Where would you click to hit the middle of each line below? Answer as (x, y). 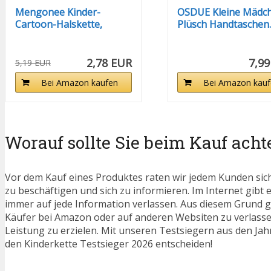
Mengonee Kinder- (57, 12)
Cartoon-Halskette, (58, 24)
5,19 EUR (33, 63)
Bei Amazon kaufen (79, 83)
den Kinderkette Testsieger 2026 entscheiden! (109, 244)
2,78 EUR (109, 63)
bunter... (33, 37)
